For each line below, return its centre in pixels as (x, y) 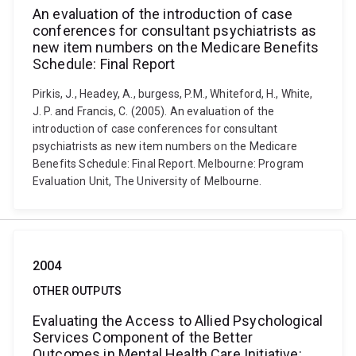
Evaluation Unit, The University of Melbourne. (147, 181)
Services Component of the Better (143, 337)
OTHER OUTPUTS (77, 291)
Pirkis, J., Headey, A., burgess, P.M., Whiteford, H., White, (173, 94)
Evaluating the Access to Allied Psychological (178, 321)
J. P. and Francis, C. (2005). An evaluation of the (154, 111)
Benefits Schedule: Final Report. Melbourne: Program (168, 164)
